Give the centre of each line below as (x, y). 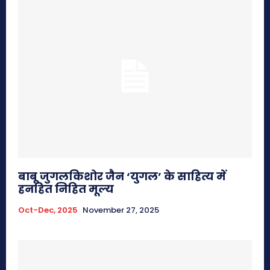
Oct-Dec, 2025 (48, 210)
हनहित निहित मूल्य (66, 189)
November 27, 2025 (121, 210)
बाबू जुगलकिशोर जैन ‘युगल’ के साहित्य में (122, 176)
